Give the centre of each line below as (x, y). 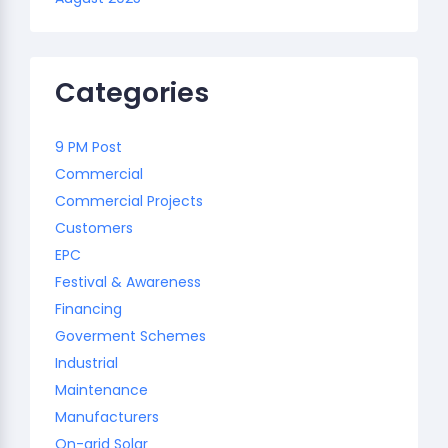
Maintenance (101, 389)
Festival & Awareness (128, 281)
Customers (94, 227)
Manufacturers (107, 416)
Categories (132, 92)
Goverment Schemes (130, 335)
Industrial (86, 362)
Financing (88, 308)
